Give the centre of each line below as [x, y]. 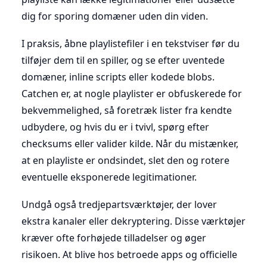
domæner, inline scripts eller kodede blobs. [118, 77]
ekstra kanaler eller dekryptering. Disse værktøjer [133, 221]
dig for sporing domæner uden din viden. [115, 16]
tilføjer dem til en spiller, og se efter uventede [123, 60]
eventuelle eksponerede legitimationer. [109, 177]
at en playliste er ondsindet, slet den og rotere [125, 160]
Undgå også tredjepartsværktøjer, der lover [119, 204]
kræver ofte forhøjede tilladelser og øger [114, 237]
